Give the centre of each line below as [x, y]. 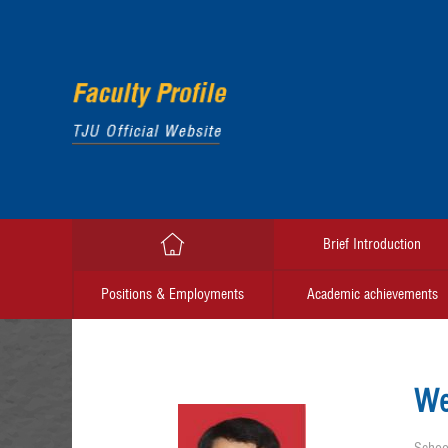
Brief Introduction [372, 244]
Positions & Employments [172, 294]
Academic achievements [372, 294]
